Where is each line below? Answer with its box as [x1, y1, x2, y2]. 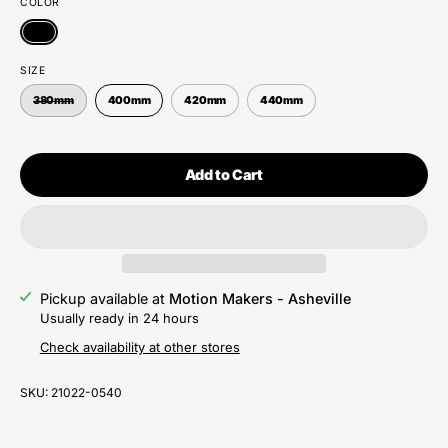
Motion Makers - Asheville [168, 289, 351, 307]
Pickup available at [39, 289, 169, 307]
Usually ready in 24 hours [39, 309, 199, 326]
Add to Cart [185, 165, 263, 183]
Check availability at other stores [39, 338, 240, 355]
